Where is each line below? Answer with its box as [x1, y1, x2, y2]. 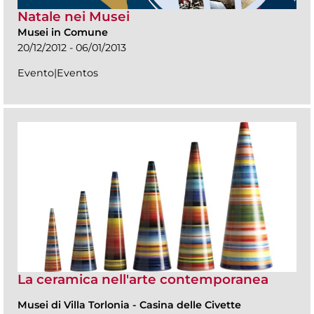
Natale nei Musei [18, 8, 130, 25]
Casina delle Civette [139, 298, 241, 311]
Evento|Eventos [18, 66, 98, 79]
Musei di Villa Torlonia [18, 298, 132, 311]
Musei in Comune [18, 25, 108, 39]
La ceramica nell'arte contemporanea [18, 271, 268, 287]
